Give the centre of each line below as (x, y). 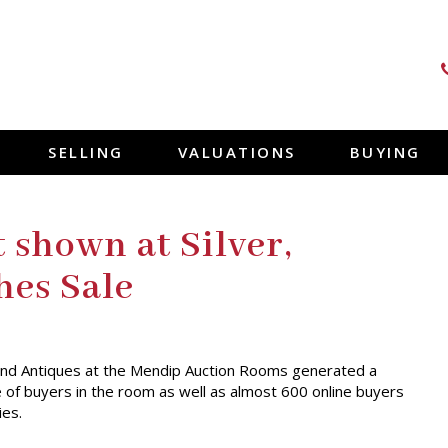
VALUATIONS (236, 152)
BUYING (385, 152)
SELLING (86, 152)
